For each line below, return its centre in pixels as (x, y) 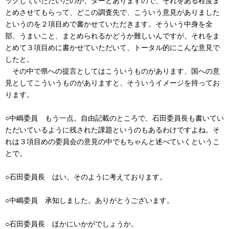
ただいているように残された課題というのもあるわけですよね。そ (112, 130)
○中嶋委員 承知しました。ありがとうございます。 (89, 200)
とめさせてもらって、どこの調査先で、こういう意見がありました (112, 12)
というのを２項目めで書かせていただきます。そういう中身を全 (109, 24)
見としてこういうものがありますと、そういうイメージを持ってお (112, 83)
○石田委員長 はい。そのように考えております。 (86, 177)
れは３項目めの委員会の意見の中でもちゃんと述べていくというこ (112, 141)
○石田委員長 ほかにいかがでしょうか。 (72, 224)
